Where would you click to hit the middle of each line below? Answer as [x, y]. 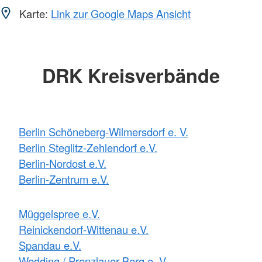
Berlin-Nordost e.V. [63, 163]
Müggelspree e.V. [59, 214]
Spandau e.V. [50, 245]
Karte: [34, 13]
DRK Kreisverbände [131, 75]
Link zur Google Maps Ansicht [121, 13]
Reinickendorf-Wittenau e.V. [84, 230]
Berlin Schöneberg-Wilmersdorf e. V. [104, 132]
